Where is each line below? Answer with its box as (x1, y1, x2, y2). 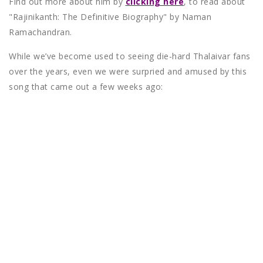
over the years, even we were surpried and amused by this (9, 66, 247, 77)
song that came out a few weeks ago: (9, 81, 163, 93)
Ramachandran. (9, 26, 72, 38)
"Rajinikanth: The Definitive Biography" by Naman (9, 11, 211, 23)
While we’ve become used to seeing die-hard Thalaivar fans (9, 50, 251, 62)
